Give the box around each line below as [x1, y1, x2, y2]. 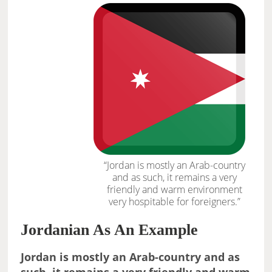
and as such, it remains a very [112, 171, 237, 185]
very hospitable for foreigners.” [108, 195, 240, 209]
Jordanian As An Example [21, 221, 199, 239]
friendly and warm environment [106, 183, 242, 197]
